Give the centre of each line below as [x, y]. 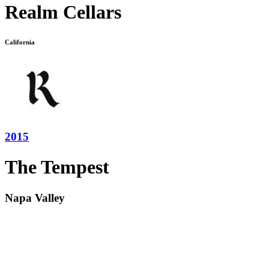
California [20, 42]
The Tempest [57, 167]
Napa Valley [35, 198]
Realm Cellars [63, 12]
